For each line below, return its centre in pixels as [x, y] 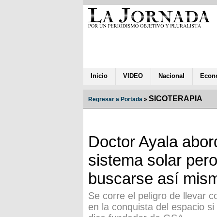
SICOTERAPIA [176, 98]
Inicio [99, 76]
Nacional [171, 76]
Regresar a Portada [115, 99]
